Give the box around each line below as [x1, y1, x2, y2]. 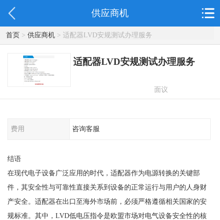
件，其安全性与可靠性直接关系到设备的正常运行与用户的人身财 [7, 183, 207, 191]
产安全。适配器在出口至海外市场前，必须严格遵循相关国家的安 [7, 197, 207, 205]
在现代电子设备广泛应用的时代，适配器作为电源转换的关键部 [7, 168, 200, 177]
